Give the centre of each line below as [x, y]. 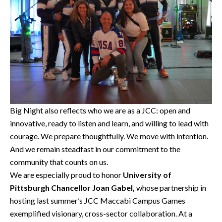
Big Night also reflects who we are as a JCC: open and [100, 111]
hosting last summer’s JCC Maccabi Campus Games [98, 201]
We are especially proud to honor [66, 175]
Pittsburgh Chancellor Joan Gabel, [72, 188]
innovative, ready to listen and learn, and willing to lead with [109, 123]
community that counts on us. [59, 162]
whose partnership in [170, 188]
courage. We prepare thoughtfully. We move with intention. [109, 136]
